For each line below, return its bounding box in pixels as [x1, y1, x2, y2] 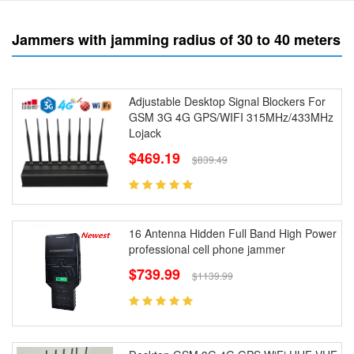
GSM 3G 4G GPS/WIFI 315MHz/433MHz [128, 108, 333, 125]
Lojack [128, 124, 161, 141]
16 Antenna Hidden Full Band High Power [128, 224, 337, 241]
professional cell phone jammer [128, 240, 285, 257]
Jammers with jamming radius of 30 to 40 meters [12, 28, 341, 50]
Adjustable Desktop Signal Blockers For [128, 92, 326, 109]
